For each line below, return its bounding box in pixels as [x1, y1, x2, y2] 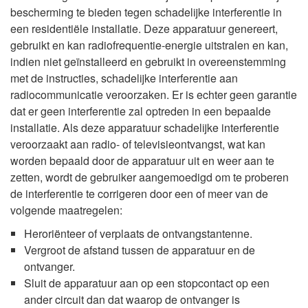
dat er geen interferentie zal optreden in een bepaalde [10, 103, 271, 120]
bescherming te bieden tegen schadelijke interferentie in [10, 4, 282, 21]
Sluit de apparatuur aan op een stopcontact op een [24, 275, 269, 291]
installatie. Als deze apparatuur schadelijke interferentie [10, 120, 279, 136]
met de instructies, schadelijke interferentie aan [10, 70, 238, 87]
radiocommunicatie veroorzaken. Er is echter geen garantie [10, 87, 297, 103]
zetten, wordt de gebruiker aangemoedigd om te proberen [10, 169, 289, 186]
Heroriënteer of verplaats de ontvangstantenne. [24, 225, 252, 242]
